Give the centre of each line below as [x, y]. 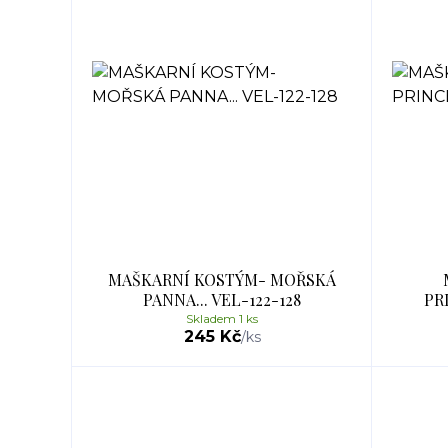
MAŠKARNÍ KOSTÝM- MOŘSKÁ [222, 279]
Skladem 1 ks [222, 318]
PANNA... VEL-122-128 [222, 299]
